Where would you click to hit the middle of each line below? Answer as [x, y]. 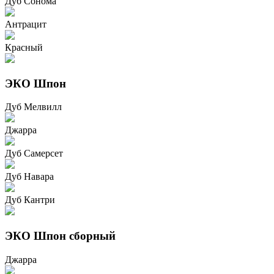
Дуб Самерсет [34, 154]
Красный [24, 47]
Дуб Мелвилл [33, 107]
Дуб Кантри [30, 200]
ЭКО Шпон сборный [60, 236]
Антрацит [26, 24]
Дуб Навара [29, 177]
